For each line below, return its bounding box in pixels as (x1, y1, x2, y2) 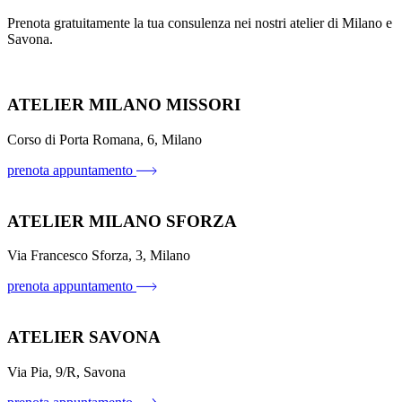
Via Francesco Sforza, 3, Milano (7, 248, 190, 264)
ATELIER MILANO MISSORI (7, 95, 240, 115)
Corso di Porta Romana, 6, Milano (7, 131, 202, 147)
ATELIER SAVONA (7, 328, 161, 346)
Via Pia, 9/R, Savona (7, 363, 126, 380)
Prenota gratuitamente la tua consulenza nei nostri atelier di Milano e (7, 15, 392, 31)
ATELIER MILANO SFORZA (7, 211, 237, 231)
